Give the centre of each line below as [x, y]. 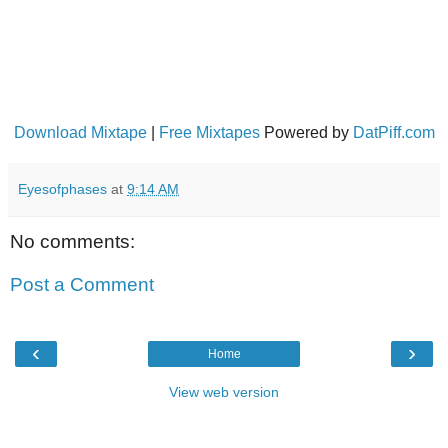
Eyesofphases [62, 188]
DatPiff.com [393, 132]
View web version [224, 391]
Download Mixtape [80, 132]
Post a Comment [82, 285]
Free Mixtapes [209, 132]
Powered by [306, 132]
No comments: [72, 241]
